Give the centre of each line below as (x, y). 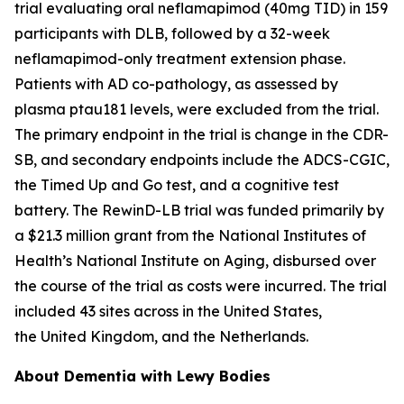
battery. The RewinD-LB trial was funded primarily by (199, 210)
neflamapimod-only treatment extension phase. (180, 58)
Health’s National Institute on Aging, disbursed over (195, 260)
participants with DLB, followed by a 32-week (172, 33)
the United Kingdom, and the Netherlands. (161, 336)
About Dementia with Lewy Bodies (142, 376)
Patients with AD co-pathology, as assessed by (176, 83)
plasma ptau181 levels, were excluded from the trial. (197, 109)
